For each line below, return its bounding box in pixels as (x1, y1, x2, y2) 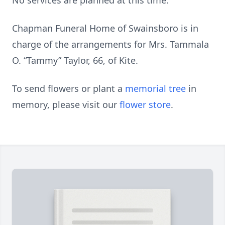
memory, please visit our (12, 98, 120, 110)
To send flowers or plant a (12, 82, 125, 94)
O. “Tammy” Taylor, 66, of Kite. (12, 54, 138, 66)
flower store (120, 98, 171, 110)
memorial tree (125, 82, 186, 94)
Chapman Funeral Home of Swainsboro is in (12, 22, 198, 34)
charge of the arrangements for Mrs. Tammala (12, 38, 209, 50)
